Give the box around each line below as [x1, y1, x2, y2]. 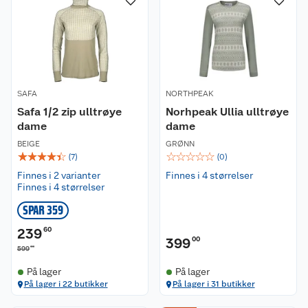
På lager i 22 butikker [23, 279, 108, 289]
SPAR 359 [23, 203, 63, 217]
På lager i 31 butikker [172, 279, 255, 289]
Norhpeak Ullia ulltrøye [166, 105, 289, 118]
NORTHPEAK [166, 89, 214, 98]
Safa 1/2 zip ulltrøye [17, 105, 122, 118]
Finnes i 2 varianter [17, 170, 100, 181]
